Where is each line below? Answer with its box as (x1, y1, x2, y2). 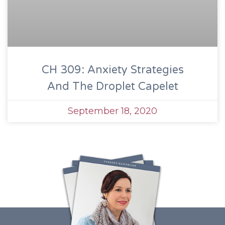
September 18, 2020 (68, 105, 157, 117)
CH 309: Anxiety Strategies (41, 63, 184, 76)
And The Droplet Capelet (47, 79, 178, 93)
